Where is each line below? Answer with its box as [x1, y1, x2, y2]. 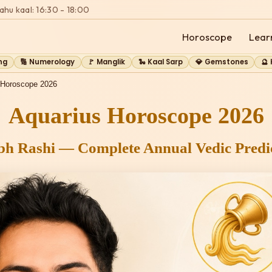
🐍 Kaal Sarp [138, 57, 183, 67]
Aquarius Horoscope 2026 [8, 103, 264, 128]
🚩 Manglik [87, 57, 126, 67]
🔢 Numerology [20, 57, 75, 67]
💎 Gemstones [195, 57, 248, 67]
